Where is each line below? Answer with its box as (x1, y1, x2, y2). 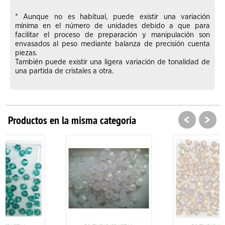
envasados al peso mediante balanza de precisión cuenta (15, 40, 210, 48)
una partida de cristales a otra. (15, 67, 114, 75)
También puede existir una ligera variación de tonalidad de (15, 58, 210, 66)
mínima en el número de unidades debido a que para (15, 22, 210, 30)
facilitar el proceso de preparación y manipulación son (15, 31, 210, 39)
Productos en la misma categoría (8, 113, 137, 127)
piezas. (15, 49, 37, 57)
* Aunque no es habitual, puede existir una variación (15, 13, 210, 21)
